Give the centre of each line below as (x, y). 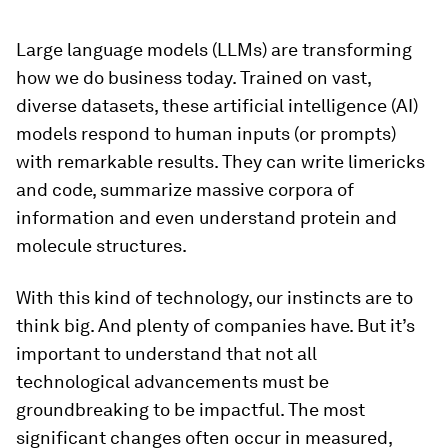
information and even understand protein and (206, 217)
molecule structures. (101, 245)
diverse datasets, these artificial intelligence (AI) (217, 105)
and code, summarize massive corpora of (185, 189)
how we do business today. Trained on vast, (193, 77)
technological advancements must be (172, 381)
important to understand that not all (166, 353)
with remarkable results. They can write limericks (220, 161)
